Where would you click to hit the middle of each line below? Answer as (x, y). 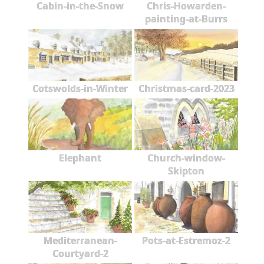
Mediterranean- (80, 241)
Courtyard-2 (80, 254)
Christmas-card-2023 (186, 89)
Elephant (80, 158)
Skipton (186, 171)
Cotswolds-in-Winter (80, 89)
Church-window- (186, 158)
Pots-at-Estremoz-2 (186, 241)
